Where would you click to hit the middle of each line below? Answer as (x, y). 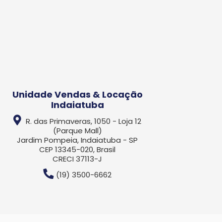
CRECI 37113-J (77, 159)
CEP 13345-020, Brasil (77, 149)
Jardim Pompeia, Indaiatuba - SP (77, 140)
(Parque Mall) (77, 130)
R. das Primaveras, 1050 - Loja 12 (83, 121)
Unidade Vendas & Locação (77, 94)
